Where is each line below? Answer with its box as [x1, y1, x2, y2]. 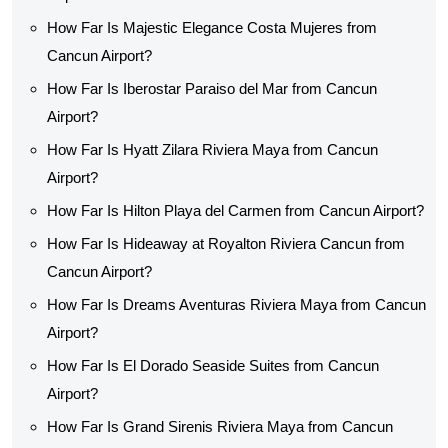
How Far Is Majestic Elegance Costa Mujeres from [47, 19, 377, 36]
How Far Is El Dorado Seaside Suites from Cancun [47, 357, 379, 374]
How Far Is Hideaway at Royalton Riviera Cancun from [47, 235, 405, 252]
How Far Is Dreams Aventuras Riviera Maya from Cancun [47, 296, 426, 313]
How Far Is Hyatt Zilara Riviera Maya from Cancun [47, 141, 378, 158]
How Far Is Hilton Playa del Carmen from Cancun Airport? [47, 202, 424, 219]
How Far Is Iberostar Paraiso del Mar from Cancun [47, 80, 377, 97]
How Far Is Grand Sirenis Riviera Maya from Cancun [47, 418, 393, 435]
